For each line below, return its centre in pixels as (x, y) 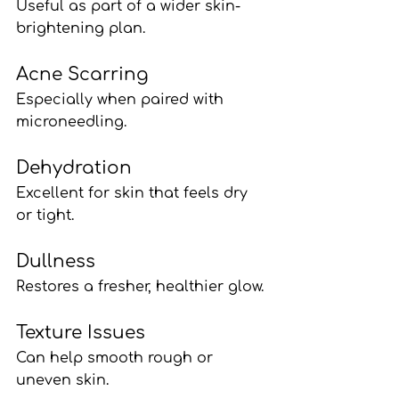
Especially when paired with (122, 99)
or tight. (45, 215)
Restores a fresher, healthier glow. (140, 286)
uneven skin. (62, 380)
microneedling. (71, 122)
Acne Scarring (82, 74)
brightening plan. (81, 28)
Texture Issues (81, 332)
